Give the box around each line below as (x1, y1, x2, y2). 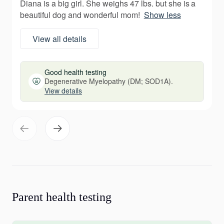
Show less (143, 9, 181, 20)
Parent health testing (12, 190, 111, 203)
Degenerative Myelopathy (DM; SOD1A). (44, 76, 173, 86)
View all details (32, 33, 86, 44)
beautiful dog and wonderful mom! (20, 9, 140, 20)
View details (44, 85, 82, 95)
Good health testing (44, 67, 106, 77)
